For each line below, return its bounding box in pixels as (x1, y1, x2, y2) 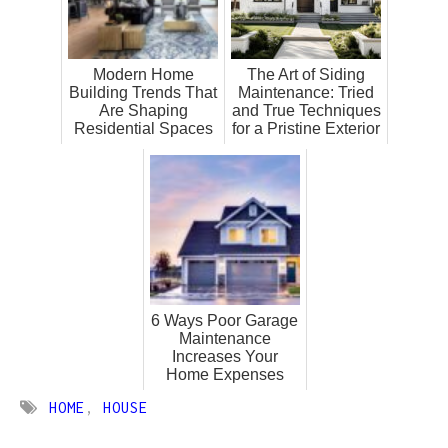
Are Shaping (98, 101, 188, 119)
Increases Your (171, 347, 278, 365)
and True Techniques (231, 101, 381, 119)
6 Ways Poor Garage (151, 311, 298, 329)
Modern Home (92, 65, 194, 83)
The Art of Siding (247, 65, 365, 83)
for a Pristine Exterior (232, 119, 380, 137)
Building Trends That (69, 83, 217, 101)
